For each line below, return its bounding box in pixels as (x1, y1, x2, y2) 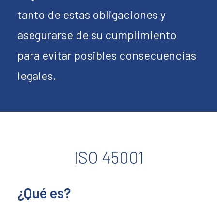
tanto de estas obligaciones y (17, 7, 166, 21)
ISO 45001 (73, 147, 144, 167)
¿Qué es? (17, 184, 71, 201)
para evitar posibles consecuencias (17, 48, 196, 62)
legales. (17, 68, 56, 82)
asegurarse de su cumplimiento (17, 28, 177, 42)
